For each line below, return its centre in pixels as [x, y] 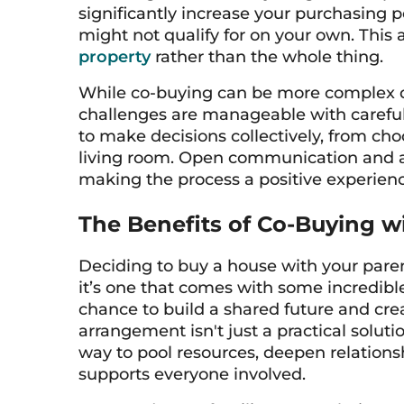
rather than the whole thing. [267, 57]
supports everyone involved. [192, 374]
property [115, 57]
